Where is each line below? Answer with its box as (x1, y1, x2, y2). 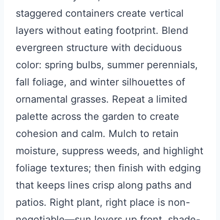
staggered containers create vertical (16, 7, 184, 20)
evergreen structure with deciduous (16, 42, 182, 54)
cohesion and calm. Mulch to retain (16, 128, 179, 140)
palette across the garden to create (16, 110, 179, 123)
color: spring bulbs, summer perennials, (16, 59, 198, 71)
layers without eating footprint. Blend (16, 25, 188, 37)
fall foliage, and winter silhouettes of (16, 76, 185, 88)
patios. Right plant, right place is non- (16, 196, 190, 209)
